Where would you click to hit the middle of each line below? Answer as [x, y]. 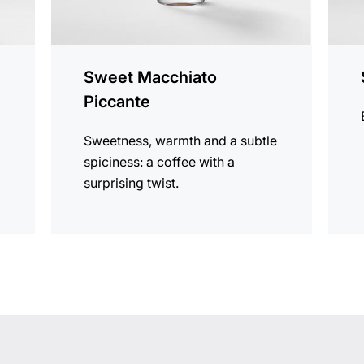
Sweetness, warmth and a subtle [181, 141]
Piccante [117, 102]
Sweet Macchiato [151, 78]
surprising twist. [132, 183]
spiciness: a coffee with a [160, 162]
